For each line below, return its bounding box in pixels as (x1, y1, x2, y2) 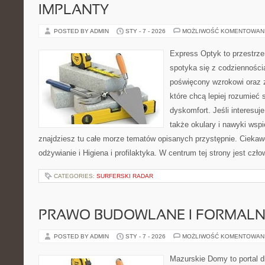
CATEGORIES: (54, 173, 96, 179)
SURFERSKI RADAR (96, 173, 153, 179)
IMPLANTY (38, 4, 109, 17)
